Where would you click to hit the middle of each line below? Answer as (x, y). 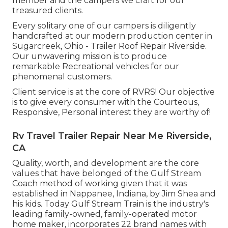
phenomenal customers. (62, 77)
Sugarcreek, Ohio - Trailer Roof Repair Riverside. (109, 46)
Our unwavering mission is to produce (90, 56)
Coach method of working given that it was (99, 184)
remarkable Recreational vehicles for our (96, 67)
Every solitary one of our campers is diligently (104, 26)
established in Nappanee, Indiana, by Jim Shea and (114, 194)
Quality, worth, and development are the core (106, 163)
